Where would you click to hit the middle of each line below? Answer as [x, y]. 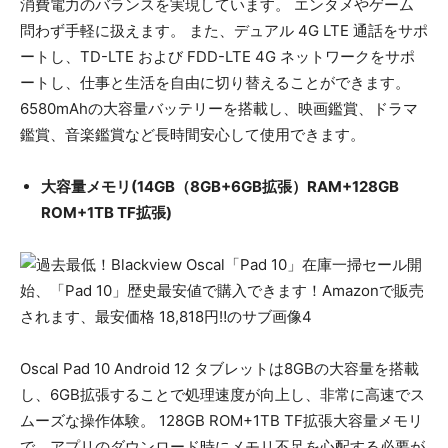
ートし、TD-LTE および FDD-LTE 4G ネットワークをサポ [217, 57]
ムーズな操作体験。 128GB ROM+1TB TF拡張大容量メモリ [221, 421]
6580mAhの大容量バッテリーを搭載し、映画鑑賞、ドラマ [219, 109]
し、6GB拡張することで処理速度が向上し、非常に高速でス [222, 395]
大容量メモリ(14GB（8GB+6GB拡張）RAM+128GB [220, 187]
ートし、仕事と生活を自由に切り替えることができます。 [215, 83]
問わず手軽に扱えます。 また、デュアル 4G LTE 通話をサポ [224, 31]
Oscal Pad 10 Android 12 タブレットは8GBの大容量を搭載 [219, 369]
